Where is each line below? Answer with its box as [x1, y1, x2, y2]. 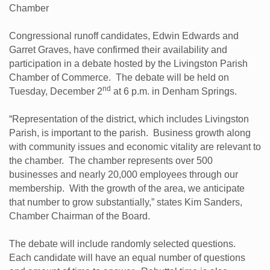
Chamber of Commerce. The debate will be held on [9, 72, 229, 83]
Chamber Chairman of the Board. [9, 210, 150, 221]
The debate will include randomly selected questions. [9, 238, 238, 249]
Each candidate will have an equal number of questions [9, 252, 245, 263]
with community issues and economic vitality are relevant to [9, 141, 261, 152]
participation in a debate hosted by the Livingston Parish [9, 58, 248, 69]
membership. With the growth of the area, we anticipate [9, 183, 245, 193]
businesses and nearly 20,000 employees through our [9, 169, 238, 180]
